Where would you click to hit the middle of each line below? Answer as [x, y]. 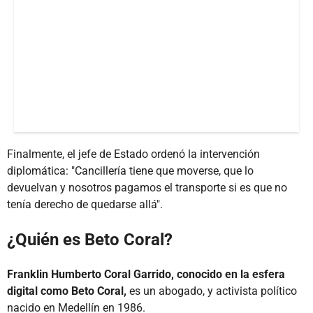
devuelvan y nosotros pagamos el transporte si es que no [147, 187]
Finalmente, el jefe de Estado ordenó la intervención [133, 154]
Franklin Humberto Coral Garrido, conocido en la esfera [146, 274]
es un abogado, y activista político [212, 291]
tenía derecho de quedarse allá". [85, 204]
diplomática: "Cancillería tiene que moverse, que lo [130, 170]
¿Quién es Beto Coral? [90, 239]
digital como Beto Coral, [67, 291]
